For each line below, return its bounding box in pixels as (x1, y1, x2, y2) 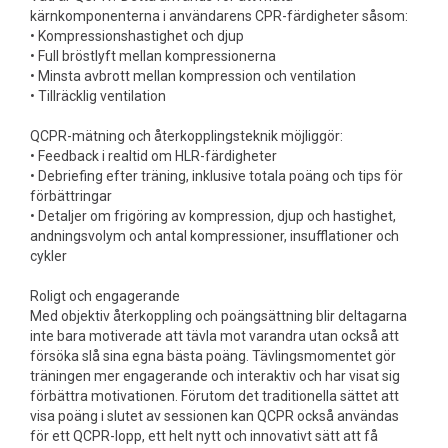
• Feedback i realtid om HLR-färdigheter (30, 148, 277, 164)
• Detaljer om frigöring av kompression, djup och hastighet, (30, 208, 396, 224)
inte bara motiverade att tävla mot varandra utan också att (30, 328, 399, 344)
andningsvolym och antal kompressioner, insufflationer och (30, 228, 399, 244)
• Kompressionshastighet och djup (30, 28, 244, 44)
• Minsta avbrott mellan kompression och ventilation (30, 68, 356, 84)
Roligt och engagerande (30, 288, 180, 304)
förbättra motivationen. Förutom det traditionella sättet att (30, 388, 399, 404)
